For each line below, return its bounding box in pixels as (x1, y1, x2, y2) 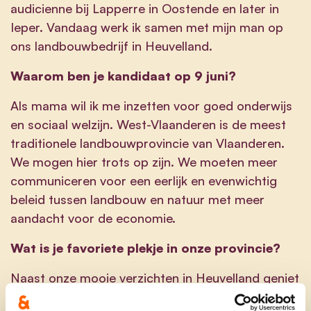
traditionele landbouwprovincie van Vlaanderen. (10, 135, 285, 151)
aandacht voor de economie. (10, 210, 176, 226)
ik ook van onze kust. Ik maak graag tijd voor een (10, 288, 291, 304)
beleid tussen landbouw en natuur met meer (10, 191, 264, 207)
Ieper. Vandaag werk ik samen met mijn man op (10, 19, 283, 35)
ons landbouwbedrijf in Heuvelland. (10, 37, 212, 53)
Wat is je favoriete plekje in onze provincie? (10, 239, 280, 255)
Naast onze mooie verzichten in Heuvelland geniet (10, 269, 299, 285)
